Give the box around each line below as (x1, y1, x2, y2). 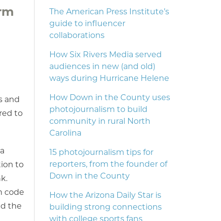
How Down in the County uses (49, 94, 170, 102)
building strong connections (49, 204, 162, 212)
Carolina (49, 130, 81, 138)
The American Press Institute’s (49, 8, 169, 16)
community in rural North (49, 118, 150, 126)
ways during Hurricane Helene (49, 75, 169, 83)
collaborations (49, 32, 105, 40)
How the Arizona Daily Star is (49, 192, 161, 200)
